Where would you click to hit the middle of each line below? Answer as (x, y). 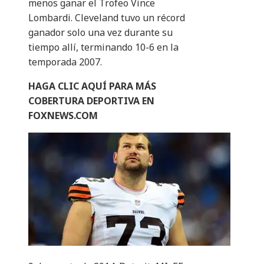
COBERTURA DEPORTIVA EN (91, 101)
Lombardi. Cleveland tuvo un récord (107, 18)
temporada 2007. (65, 62)
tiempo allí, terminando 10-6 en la (103, 47)
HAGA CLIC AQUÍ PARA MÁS (92, 86)
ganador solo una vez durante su (100, 33)
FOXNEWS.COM (63, 116)
